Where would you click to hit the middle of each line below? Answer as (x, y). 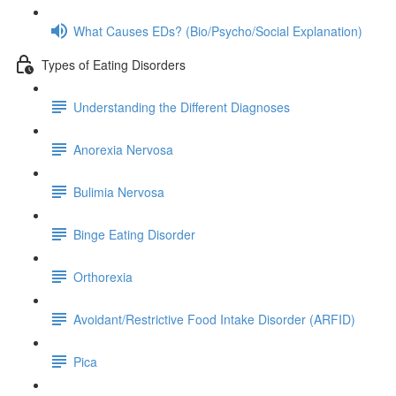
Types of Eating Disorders (114, 64)
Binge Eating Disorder (134, 234)
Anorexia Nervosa (123, 149)
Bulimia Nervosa (119, 191)
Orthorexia (103, 276)
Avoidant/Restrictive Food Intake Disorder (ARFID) (214, 319)
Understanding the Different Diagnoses (182, 107)
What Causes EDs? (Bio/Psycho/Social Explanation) (218, 30)
